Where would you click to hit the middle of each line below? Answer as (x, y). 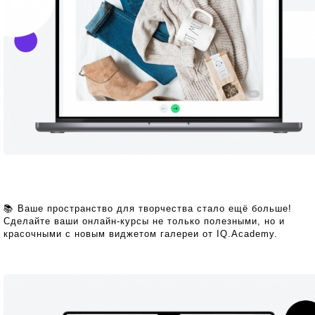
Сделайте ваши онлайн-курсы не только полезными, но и (144, 221)
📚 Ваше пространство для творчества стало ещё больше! (148, 208)
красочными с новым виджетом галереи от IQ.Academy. (141, 233)
